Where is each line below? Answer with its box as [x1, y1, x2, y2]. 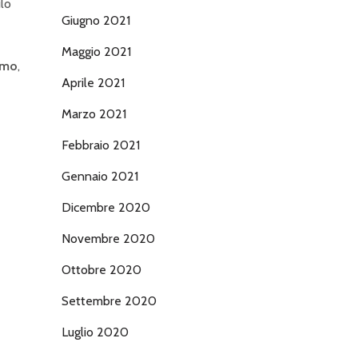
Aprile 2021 [62, 75, 125, 90]
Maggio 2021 [62, 44, 131, 59]
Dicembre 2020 [62, 200, 150, 215]
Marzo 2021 [62, 106, 126, 121]
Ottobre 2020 [62, 262, 141, 277]
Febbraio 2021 [62, 137, 140, 153]
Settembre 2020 [62, 293, 157, 308]
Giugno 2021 [62, 13, 130, 28]
